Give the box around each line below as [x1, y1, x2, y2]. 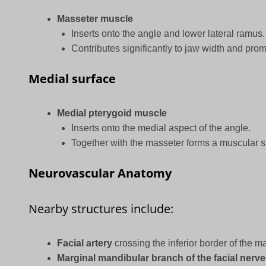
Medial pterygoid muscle [57, 108, 167, 119]
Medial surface [28, 71, 116, 87]
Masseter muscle [57, 14, 134, 24]
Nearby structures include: [28, 201, 174, 217]
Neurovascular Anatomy [28, 165, 172, 182]
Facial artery [57, 238, 113, 249]
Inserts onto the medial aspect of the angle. [71, 123, 251, 134]
